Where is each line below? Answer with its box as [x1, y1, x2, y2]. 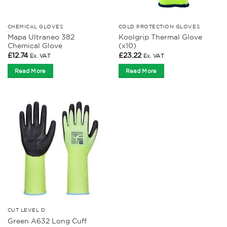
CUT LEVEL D [7, 207, 46, 213]
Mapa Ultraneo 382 [7, 33, 74, 42]
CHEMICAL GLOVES [7, 23, 63, 29]
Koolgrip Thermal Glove [118, 33, 202, 42]
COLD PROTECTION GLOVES [118, 23, 200, 29]
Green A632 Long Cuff [7, 216, 87, 225]
